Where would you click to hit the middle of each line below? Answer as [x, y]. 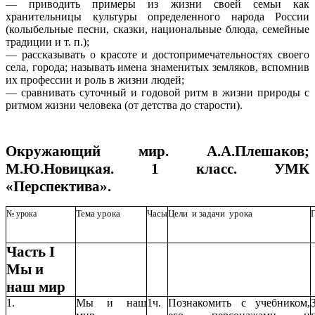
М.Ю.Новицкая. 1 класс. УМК [157, 169]
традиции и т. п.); [47, 42]
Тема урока [98, 213]
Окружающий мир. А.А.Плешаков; [157, 152]
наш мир [36, 287]
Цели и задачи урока [210, 213]
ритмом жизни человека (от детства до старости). [124, 105]
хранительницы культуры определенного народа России [157, 17]
